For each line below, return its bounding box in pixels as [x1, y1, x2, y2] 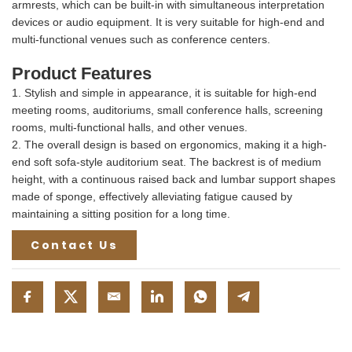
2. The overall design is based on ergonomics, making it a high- [12, 137, 327, 151]
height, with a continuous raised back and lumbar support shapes [12, 172, 335, 185]
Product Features [12, 63, 152, 83]
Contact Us [31, 236, 118, 253]
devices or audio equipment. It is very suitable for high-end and [12, 15, 324, 28]
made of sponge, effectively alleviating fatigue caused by [12, 189, 292, 203]
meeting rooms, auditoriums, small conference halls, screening [12, 103, 323, 116]
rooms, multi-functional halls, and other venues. [12, 120, 247, 134]
